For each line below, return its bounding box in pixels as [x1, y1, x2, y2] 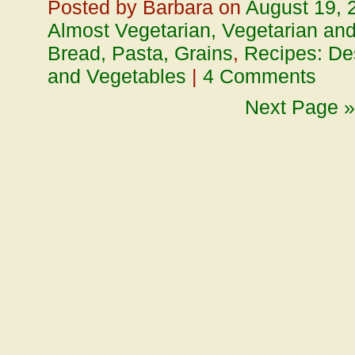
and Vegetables [48, 65, 186, 87]
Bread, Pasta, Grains [48, 42, 233, 64]
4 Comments [203, 65, 316, 87]
